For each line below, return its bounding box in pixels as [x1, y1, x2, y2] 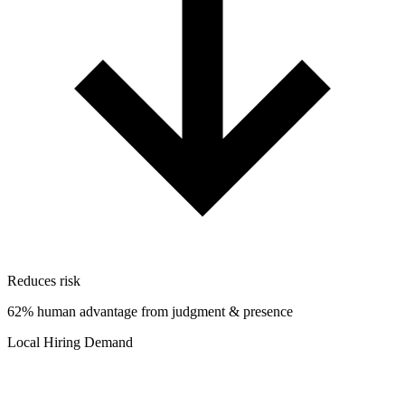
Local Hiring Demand [7, 334, 133, 350]
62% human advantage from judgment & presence [7, 303, 293, 319]
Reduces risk [7, 272, 80, 288]
